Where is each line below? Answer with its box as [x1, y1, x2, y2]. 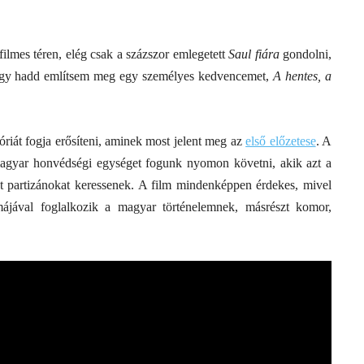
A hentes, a [273, 69, 332, 83]
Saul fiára [228, 47, 279, 61]
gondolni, [279, 47, 332, 61]
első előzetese [245, 134, 316, 148]
